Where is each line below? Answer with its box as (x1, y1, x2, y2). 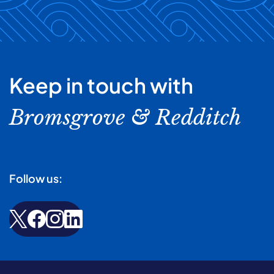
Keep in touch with (9, 72, 193, 99)
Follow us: (9, 171, 62, 186)
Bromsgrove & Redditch (9, 105, 242, 131)
